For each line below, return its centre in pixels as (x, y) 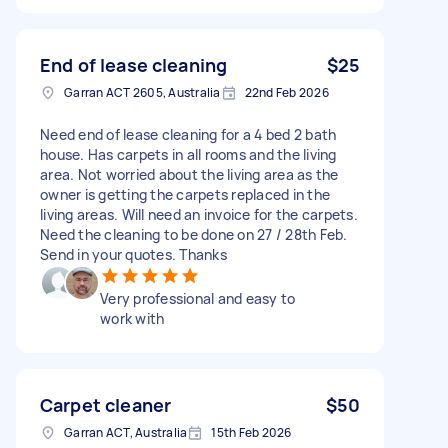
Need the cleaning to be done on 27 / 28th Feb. (194, 234)
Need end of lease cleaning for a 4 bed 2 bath (188, 134)
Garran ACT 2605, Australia (142, 92)
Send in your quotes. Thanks (133, 254)
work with (132, 318)
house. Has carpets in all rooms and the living (188, 154)
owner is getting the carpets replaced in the (185, 194)
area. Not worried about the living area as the (189, 174)
